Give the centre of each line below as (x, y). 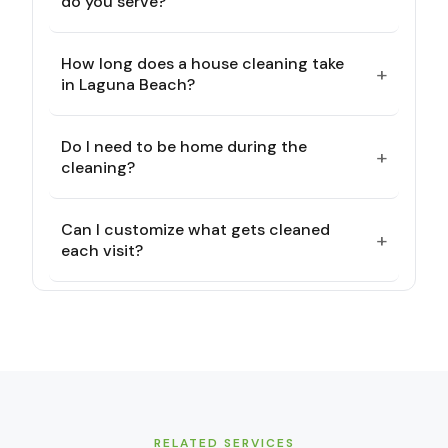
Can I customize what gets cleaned (195, 229)
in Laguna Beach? (128, 84)
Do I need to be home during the (184, 146)
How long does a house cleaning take (202, 63)
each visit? (102, 250)
